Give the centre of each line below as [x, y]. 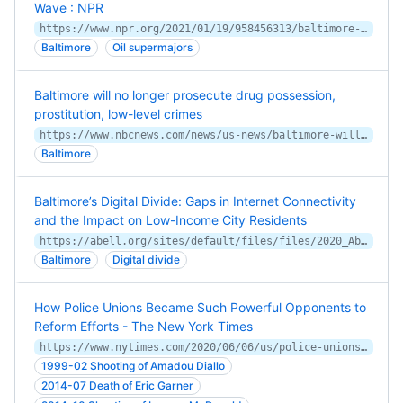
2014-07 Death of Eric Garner [117, 385]
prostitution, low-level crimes [118, 114]
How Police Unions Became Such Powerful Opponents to [200, 307]
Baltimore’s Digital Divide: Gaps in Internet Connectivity [195, 201]
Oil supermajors [152, 47]
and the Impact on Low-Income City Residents [170, 220]
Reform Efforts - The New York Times [143, 326]
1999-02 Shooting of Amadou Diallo [133, 366]
